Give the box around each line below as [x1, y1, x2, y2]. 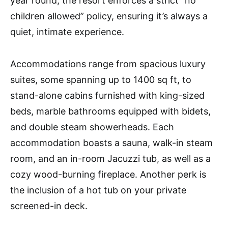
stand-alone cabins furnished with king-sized [10, 90, 205, 101]
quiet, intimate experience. [10, 26, 124, 38]
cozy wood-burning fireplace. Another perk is [10, 169, 206, 180]
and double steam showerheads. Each [10, 122, 174, 133]
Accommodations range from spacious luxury [10, 59, 206, 70]
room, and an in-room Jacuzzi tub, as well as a [10, 153, 211, 164]
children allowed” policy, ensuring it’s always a [10, 11, 208, 22]
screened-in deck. [10, 201, 88, 212]
